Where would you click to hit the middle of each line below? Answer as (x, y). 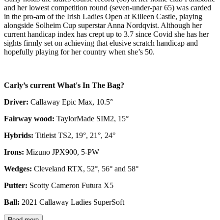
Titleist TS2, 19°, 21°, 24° (75, 135)
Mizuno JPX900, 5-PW (63, 152)
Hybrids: (19, 135)
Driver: (16, 102)
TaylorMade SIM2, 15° (93, 118)
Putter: (16, 185)
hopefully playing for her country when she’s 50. (79, 52)
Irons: (14, 152)
